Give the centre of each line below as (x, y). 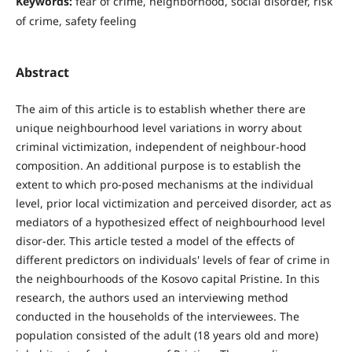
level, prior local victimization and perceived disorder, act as (173, 203)
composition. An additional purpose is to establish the (158, 165)
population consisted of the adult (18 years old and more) (167, 335)
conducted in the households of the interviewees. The (157, 316)
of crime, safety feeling (76, 20)
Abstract (42, 72)
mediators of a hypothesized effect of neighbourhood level (170, 222)
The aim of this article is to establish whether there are (160, 108)
